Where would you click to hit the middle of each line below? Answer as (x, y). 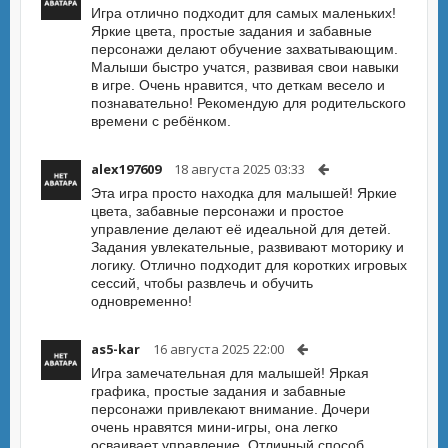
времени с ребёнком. (161, 121)
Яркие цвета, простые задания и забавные (231, 31)
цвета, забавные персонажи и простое (217, 211)
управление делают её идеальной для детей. (241, 229)
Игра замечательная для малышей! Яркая (230, 373)
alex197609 (126, 169)
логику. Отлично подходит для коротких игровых (249, 265)
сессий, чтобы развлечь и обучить (202, 283)
